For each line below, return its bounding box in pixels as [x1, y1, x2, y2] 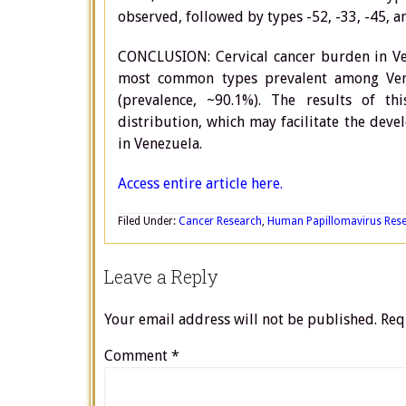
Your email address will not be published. [104, 311, 377, 328]
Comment [104, 347, 171, 364]
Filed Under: [118, 215, 179, 227]
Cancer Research [179, 215, 262, 227]
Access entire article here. [118, 175, 283, 192]
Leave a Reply [104, 265, 218, 288]
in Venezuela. [118, 135, 202, 152]
